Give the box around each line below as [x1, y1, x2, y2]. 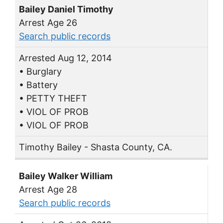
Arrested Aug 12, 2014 [19, 53, 112, 64]
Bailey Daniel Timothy [19, 4, 113, 15]
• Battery [19, 80, 58, 91]
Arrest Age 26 [19, 17, 77, 28]
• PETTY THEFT [19, 93, 87, 104]
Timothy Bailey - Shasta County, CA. [19, 142, 172, 153]
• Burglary [19, 66, 62, 77]
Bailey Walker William [19, 171, 112, 181]
